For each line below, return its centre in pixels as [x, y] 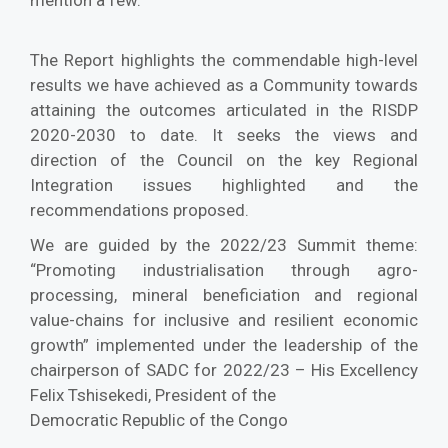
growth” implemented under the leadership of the [224, 345]
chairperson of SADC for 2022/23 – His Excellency [224, 370]
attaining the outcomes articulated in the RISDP [224, 110]
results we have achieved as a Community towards [224, 85]
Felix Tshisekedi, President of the [153, 395]
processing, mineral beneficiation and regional [224, 295]
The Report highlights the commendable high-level [224, 60]
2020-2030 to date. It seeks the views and [224, 135]
